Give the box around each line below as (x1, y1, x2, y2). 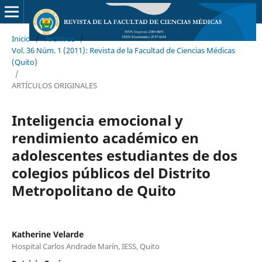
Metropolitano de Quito (11, 180, 176, 200)
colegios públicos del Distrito (11, 163, 211, 182)
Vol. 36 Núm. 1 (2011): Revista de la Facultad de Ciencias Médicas (11, 44, 235, 56)
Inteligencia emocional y (11, 110, 183, 130)
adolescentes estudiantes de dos (11, 145, 237, 165)
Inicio (11, 33, 30, 44)
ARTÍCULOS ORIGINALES (11, 80, 97, 91)
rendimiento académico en (11, 127, 199, 147)
